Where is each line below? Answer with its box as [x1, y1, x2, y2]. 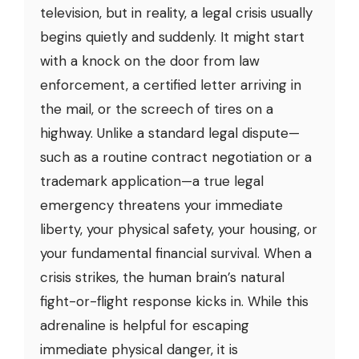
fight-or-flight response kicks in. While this [40, 292, 309, 310]
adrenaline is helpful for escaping [40, 316, 249, 334]
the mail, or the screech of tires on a [40, 99, 273, 118]
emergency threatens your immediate [40, 196, 283, 214]
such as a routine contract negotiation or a [40, 147, 312, 166]
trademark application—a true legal [40, 171, 264, 190]
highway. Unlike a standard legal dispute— [40, 123, 300, 142]
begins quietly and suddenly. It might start [40, 27, 305, 46]
